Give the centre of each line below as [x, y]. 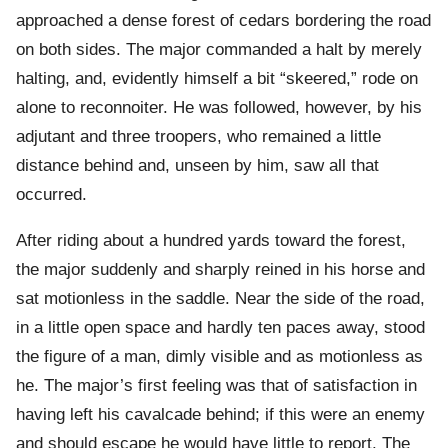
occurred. [51, 195]
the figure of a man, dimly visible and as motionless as [219, 357]
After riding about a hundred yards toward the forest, [211, 241]
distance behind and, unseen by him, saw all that [197, 166]
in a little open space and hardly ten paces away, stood [220, 328]
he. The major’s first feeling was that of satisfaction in [216, 386]
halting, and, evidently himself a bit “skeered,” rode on [217, 79]
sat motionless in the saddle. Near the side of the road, [220, 299]
